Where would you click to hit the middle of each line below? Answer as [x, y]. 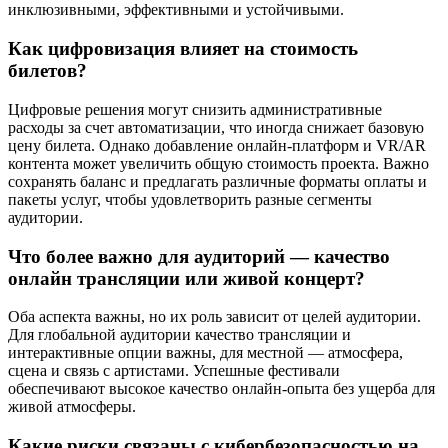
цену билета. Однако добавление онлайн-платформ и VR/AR [217, 145]
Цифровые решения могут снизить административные [195, 109]
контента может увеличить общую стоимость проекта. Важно [218, 163]
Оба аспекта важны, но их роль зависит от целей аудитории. [214, 317]
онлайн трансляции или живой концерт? [186, 278]
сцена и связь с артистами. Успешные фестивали [174, 371]
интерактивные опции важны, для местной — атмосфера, [205, 353]
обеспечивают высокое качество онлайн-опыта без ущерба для [221, 389]
